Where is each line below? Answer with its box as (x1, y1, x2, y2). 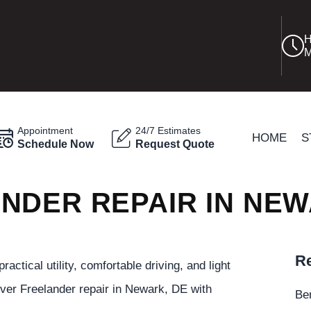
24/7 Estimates (135, 125, 201, 136)
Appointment (17, 125, 74, 136)
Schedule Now (17, 137, 94, 150)
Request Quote (135, 137, 215, 150)
